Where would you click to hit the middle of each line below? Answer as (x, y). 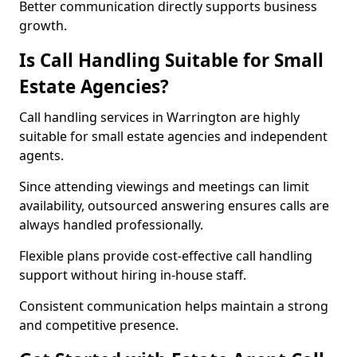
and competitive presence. (99, 325)
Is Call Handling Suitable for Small (171, 60)
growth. (43, 25)
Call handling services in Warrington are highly (159, 117)
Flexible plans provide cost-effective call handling (166, 256)
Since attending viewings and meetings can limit (164, 186)
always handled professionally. (111, 225)
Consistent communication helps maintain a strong (174, 306)
